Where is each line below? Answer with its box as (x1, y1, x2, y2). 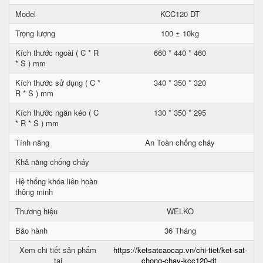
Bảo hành (15, 225, 48, 236)
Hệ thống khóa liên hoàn (15, 176, 97, 187)
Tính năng (15, 137, 49, 148)
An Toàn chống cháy (145, 137, 215, 148)
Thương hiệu (15, 205, 58, 217)
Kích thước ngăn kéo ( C (15, 107, 99, 118)
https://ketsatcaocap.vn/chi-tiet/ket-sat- (113, 244, 247, 255)
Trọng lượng (15, 28, 55, 39)
